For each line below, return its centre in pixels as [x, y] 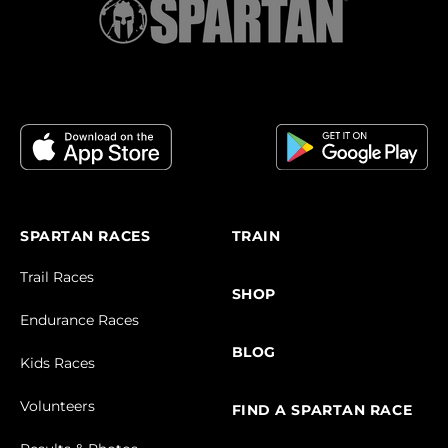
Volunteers [57, 405]
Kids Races [57, 362]
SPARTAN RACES [85, 235]
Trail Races [57, 276]
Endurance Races [79, 319]
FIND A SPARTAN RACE [322, 409]
